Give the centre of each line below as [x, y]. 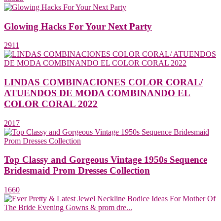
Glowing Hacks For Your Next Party [78, 26]
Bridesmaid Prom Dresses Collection [77, 171]
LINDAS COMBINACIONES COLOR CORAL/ [103, 82]
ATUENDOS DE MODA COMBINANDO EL [97, 93]
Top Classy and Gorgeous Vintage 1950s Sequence [106, 160]
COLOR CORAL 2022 [51, 104]
